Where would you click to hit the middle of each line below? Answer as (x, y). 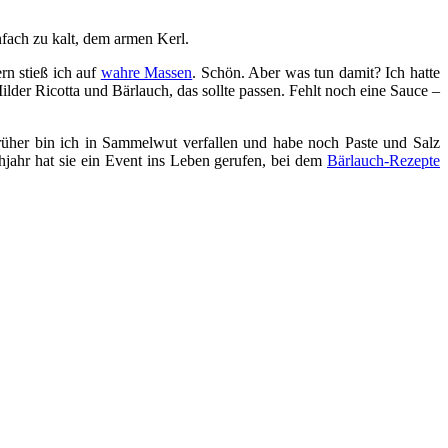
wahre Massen (146, 72)
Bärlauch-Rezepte (384, 160)
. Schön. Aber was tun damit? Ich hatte (316, 72)
